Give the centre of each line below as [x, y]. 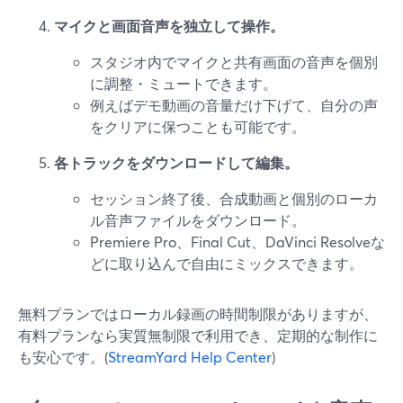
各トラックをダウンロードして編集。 [176, 162]
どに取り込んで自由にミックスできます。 [227, 263]
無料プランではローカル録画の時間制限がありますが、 [198, 313]
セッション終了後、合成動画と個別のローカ [234, 198]
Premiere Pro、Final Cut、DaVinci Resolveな [237, 242]
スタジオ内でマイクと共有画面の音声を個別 [234, 62]
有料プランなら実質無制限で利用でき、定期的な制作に [198, 335]
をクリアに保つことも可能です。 [198, 126]
